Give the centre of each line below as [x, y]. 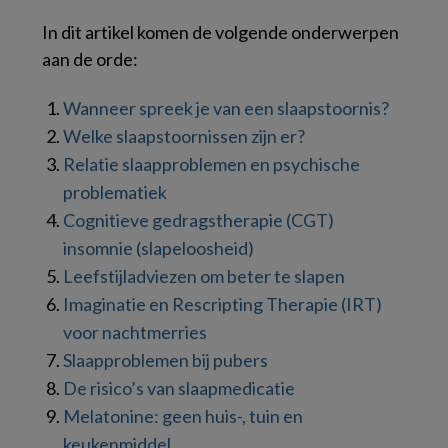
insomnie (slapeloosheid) [158, 247]
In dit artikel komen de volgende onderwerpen [220, 31]
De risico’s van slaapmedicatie [179, 387]
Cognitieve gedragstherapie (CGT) [198, 219]
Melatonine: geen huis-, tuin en [183, 415]
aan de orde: [90, 58]
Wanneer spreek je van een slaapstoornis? [226, 107]
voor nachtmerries [135, 331]
